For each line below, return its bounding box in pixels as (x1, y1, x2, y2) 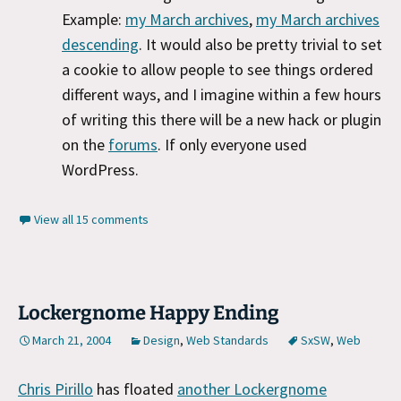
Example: (62, 9, 125, 30)
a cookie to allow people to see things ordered (62, 59, 373, 80)
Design (143, 331, 180, 348)
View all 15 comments (34, 210, 149, 227)
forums (108, 134, 158, 155)
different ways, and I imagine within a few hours (62, 84, 381, 105)
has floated (93, 378, 177, 399)
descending (62, 34, 139, 55)
